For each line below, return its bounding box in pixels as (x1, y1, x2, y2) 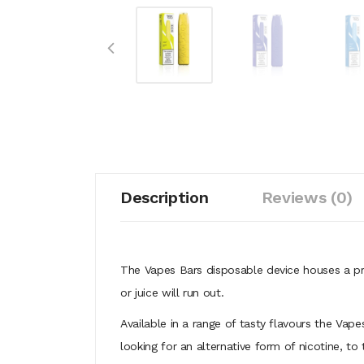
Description (120, 188, 209, 207)
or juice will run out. (120, 286, 224, 299)
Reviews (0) (261, 188, 353, 207)
